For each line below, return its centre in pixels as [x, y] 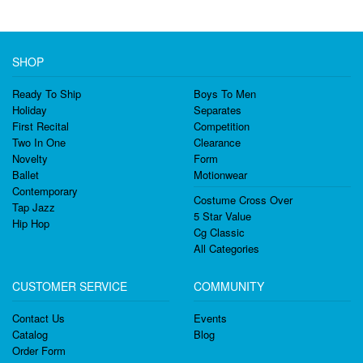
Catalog [30, 334]
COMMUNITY [229, 286]
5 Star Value [222, 216]
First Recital [41, 126]
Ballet [26, 175]
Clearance [217, 142]
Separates [218, 110]
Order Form [39, 350]
